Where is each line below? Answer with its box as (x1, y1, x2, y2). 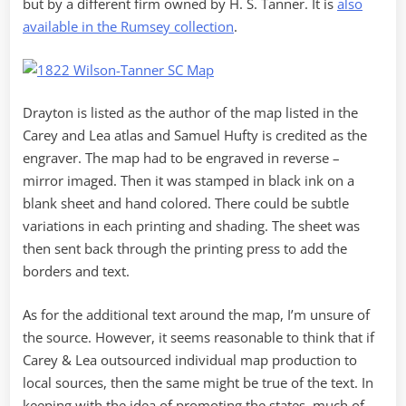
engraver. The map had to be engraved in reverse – (23, 149, 340, 168)
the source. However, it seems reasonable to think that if (23, 327, 374, 346)
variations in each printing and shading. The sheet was (23, 217, 360, 236)
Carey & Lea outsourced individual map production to (23, 350, 357, 369)
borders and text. (23, 262, 130, 281)
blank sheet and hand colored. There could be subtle (23, 194, 349, 213)
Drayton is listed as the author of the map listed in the (23, 103, 358, 122)
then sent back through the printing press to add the (23, 239, 347, 258)
